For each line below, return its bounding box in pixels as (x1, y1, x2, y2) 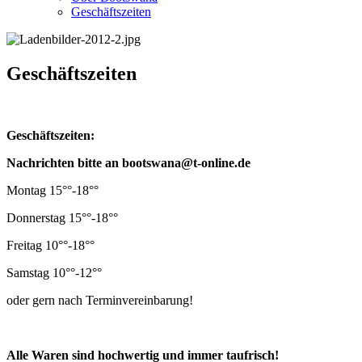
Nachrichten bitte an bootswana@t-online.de (6, 155, 250, 170)
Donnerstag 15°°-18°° (6, 210, 118, 225)
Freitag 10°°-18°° (6, 238, 95, 252)
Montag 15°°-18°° (6, 183, 99, 197)
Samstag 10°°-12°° (6, 265, 102, 280)
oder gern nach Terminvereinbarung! (6, 293, 193, 307)
